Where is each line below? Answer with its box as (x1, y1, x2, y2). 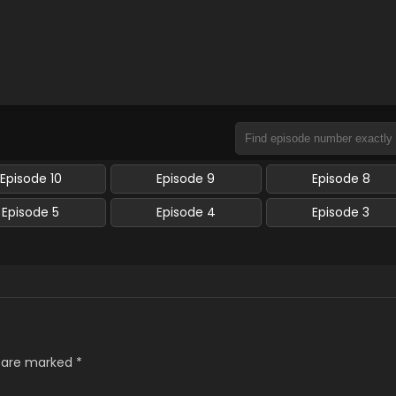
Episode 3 (312, 203, 370, 221)
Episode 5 (2, 203, 60, 221)
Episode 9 (156, 170, 216, 187)
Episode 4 (156, 203, 216, 221)
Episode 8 (311, 170, 370, 187)
